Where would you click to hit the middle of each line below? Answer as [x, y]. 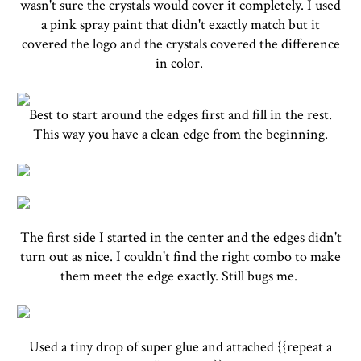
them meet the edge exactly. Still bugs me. [180, 276]
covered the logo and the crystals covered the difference [180, 44]
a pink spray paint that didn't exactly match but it [180, 25]
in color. [180, 63]
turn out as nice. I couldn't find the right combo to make [180, 257]
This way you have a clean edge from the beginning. [180, 134]
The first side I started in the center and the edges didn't [180, 237]
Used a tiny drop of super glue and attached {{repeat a [180, 347]
